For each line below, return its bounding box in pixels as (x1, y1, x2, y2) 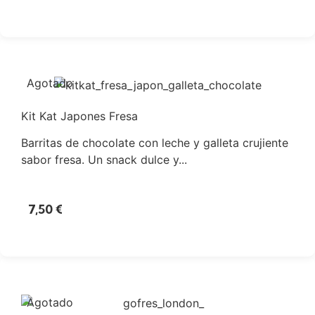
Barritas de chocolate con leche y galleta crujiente (21, 135, 288, 150)
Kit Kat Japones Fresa (21, 108, 138, 123)
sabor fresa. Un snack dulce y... (21, 152, 187, 167)
